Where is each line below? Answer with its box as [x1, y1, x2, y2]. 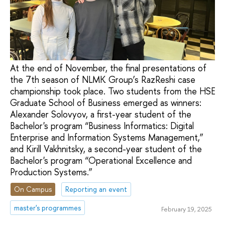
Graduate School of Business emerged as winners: [10, 96, 201, 109]
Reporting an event [65, 184, 128, 194]
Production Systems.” [10, 166, 92, 179]
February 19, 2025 [161, 204, 212, 214]
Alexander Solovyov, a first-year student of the [10, 108, 191, 121]
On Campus [14, 184, 52, 194]
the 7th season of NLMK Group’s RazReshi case [10, 73, 195, 86]
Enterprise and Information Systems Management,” [10, 131, 203, 144]
